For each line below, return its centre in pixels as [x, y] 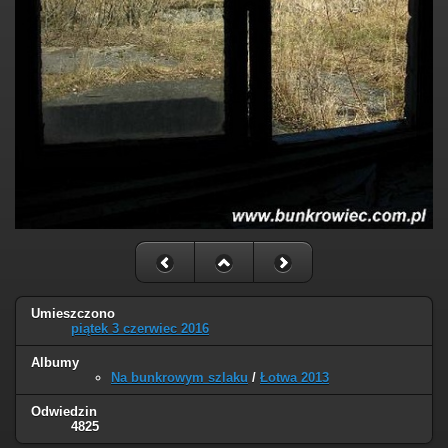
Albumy [55, 362]
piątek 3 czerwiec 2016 [140, 328]
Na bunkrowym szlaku [179, 377]
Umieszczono [73, 313]
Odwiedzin [64, 411]
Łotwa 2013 [294, 377]
